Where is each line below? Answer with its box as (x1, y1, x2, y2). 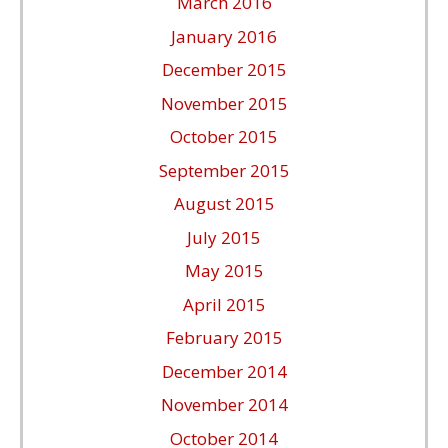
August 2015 (173, 192, 275, 216)
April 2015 (182, 292, 266, 316)
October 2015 (170, 125, 278, 149)
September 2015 (158, 158, 290, 182)
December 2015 (161, 58, 287, 82)
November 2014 (160, 393, 288, 417)
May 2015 (184, 259, 264, 283)
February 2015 (165, 326, 283, 350)
